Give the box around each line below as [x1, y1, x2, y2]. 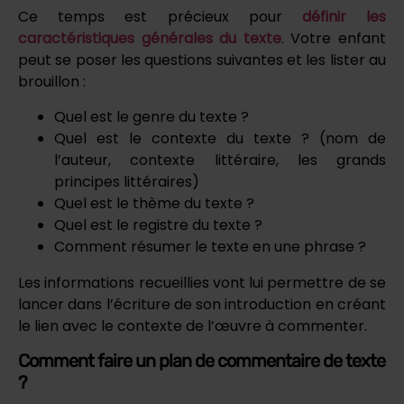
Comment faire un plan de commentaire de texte [18, 350, 385, 372]
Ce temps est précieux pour [18, 6, 302, 28]
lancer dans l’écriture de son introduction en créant [18, 293, 386, 315]
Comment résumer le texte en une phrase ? [54, 235, 366, 257]
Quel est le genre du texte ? [54, 106, 249, 127]
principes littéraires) [54, 170, 199, 192]
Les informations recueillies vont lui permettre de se [18, 271, 386, 293]
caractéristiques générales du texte [18, 28, 281, 50]
